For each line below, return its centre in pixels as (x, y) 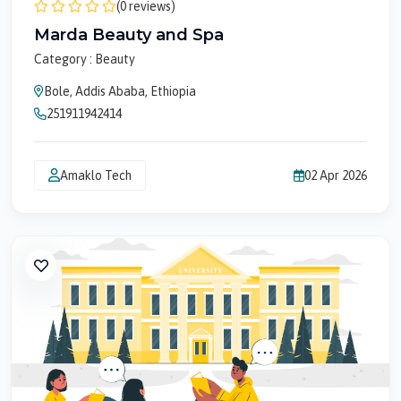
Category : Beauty (85, 59)
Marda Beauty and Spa (129, 35)
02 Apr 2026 (336, 175)
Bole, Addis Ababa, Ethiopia (120, 91)
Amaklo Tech (96, 175)
